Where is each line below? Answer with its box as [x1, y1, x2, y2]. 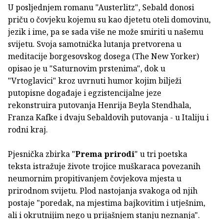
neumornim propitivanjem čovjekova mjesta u [8, 173, 181, 184]
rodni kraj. [8, 124, 48, 135]
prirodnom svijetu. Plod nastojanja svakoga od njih [8, 185, 197, 196]
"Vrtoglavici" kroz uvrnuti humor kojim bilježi [8, 75, 181, 86]
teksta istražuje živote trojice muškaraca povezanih [8, 160, 200, 172]
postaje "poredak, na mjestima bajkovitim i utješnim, [8, 197, 205, 208]
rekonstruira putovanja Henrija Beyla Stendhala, [8, 99, 191, 110]
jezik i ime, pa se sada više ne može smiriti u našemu [8, 26, 203, 37]
